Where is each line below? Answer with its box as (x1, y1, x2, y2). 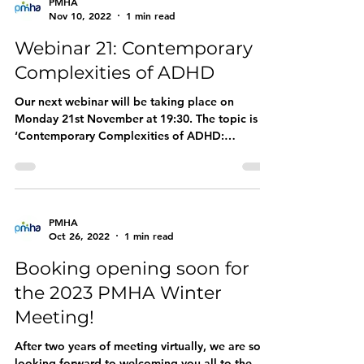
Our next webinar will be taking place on (15, 94, 234, 109)
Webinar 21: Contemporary (15, 37, 253, 59)
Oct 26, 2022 (49, 229, 110, 242)
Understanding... (15, 145, 103, 160)
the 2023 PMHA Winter (15, 282, 222, 304)
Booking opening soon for (15, 258, 249, 279)
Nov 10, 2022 (49, 9, 111, 22)
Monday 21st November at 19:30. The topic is (15, 111, 258, 126)
